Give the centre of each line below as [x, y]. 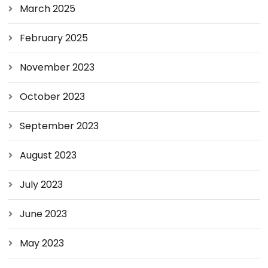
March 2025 [48, 8]
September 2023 [60, 126]
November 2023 [57, 67]
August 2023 [48, 155]
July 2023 [42, 184]
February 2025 [54, 38]
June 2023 [44, 214]
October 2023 [53, 96]
